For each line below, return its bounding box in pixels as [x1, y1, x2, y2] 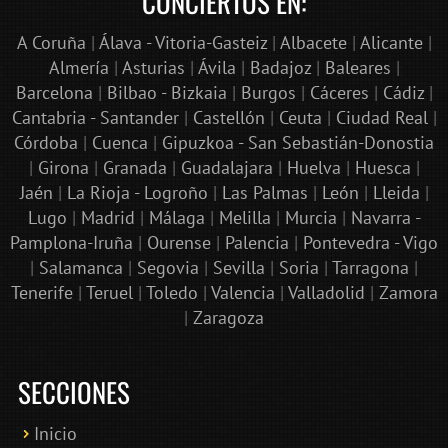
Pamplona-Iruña [10, 231, 133, 255]
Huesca [354, 156, 411, 180]
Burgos [240, 81, 296, 105]
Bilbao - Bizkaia [106, 81, 227, 105]
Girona [37, 156, 89, 180]
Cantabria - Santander [11, 106, 179, 130]
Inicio [34, 421, 77, 445]
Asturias [121, 56, 185, 80]
